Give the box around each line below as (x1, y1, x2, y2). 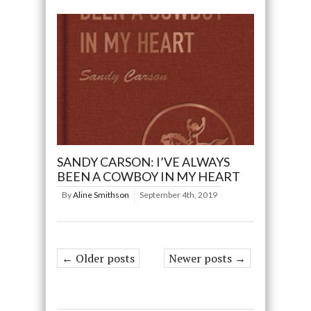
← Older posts (61, 251, 135, 267)
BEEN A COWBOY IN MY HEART (56, 169, 240, 185)
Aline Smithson (72, 190, 129, 201)
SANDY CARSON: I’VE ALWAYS (56, 154, 230, 170)
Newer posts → (169, 251, 246, 267)
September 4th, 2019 (139, 190, 217, 201)
